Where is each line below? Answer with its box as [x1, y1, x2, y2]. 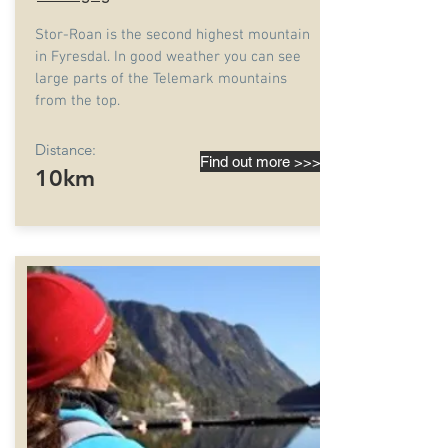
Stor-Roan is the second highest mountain [35, 26, 310, 44]
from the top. [35, 92, 120, 110]
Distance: [35, 140, 96, 159]
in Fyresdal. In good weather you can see [35, 48, 301, 66]
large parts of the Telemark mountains [35, 70, 287, 88]
